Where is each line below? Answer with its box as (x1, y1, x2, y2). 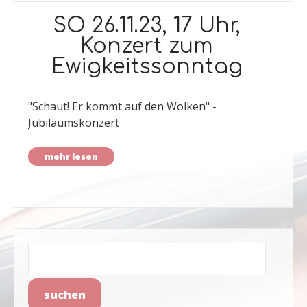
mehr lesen (45, 150, 98, 163)
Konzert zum (80, 35, 213, 58)
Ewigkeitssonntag (51, 56, 243, 78)
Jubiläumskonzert (28, 115, 119, 130)
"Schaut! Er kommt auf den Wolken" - (28, 99, 217, 114)
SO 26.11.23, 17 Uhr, (53, 14, 241, 37)
